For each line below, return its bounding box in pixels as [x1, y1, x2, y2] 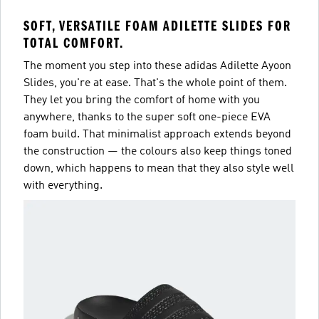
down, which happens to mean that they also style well [23, 163, 294, 174]
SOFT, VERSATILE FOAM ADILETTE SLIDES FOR [23, 18, 291, 34]
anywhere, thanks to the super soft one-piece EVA [23, 112, 271, 123]
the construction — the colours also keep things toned [23, 146, 292, 157]
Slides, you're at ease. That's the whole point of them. [23, 78, 287, 89]
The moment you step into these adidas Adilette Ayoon [23, 61, 291, 72]
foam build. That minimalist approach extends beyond [23, 129, 291, 140]
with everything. [23, 180, 103, 192]
